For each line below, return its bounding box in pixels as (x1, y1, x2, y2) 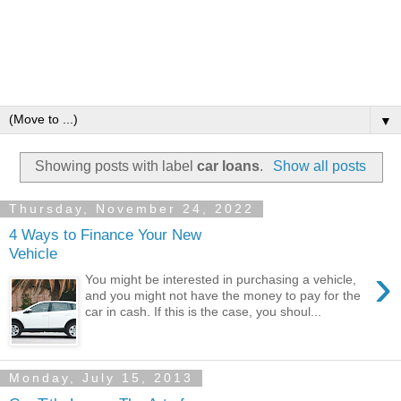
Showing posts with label (35, 158, 198, 175)
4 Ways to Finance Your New (9, 226, 201, 244)
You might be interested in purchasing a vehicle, (85, 272, 357, 287)
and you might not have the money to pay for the (85, 288, 362, 303)
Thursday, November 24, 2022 (9, 201, 254, 217)
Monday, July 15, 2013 (9, 371, 193, 386)
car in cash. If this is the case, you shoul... (85, 304, 322, 320)
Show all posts (272, 158, 366, 175)
